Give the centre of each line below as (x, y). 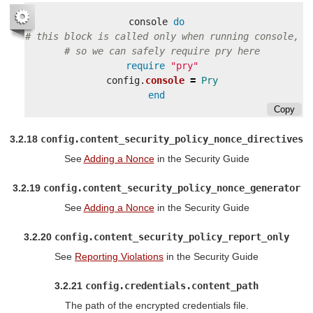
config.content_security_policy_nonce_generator (172, 188)
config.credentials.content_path (172, 285)
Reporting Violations (119, 256)
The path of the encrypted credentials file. (156, 305)
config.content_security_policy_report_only (172, 236)
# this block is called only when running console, (162, 36)
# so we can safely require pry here (162, 51)
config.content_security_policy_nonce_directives (172, 139)
